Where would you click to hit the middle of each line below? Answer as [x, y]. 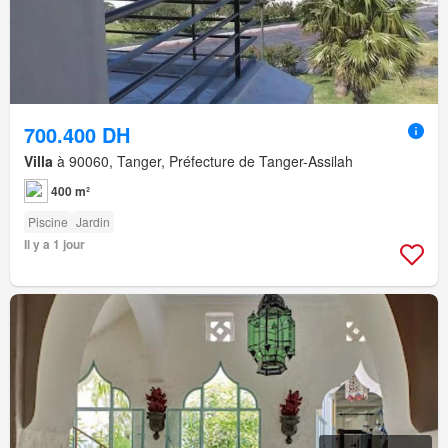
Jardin [93, 222]
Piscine [48, 222]
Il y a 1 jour [54, 244]
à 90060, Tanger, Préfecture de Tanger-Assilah [203, 161]
